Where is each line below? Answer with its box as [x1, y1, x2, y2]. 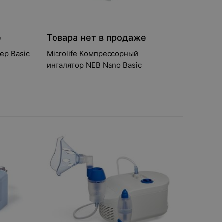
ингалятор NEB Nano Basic [46, 60, 142, 70]
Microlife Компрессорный [46, 49, 138, 58]
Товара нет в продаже [46, 32, 146, 43]
